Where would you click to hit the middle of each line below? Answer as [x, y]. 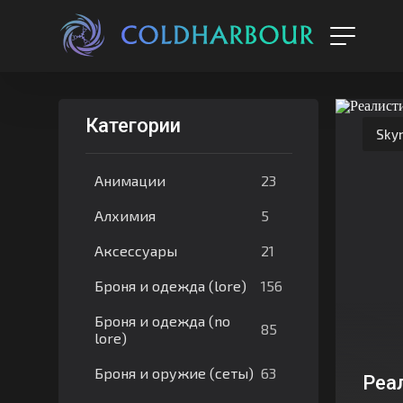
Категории [133, 125]
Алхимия [125, 215]
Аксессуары [135, 251]
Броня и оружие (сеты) [174, 373]
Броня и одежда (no [162, 321]
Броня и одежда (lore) [170, 286]
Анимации [130, 180]
